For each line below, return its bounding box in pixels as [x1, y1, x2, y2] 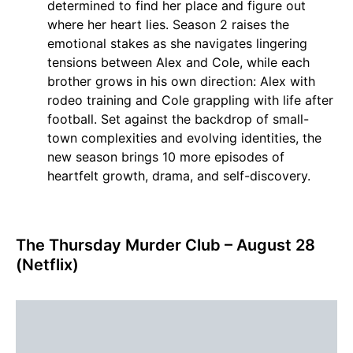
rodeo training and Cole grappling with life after [47, 92, 333, 109]
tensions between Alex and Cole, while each [47, 54, 310, 71]
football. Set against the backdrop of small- [47, 111, 309, 128]
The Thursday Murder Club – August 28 [16, 236, 315, 255]
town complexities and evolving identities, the [47, 130, 321, 147]
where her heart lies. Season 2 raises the [47, 17, 289, 33]
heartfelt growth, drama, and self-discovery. [47, 168, 310, 184]
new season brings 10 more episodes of [47, 149, 284, 165]
